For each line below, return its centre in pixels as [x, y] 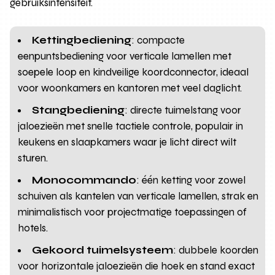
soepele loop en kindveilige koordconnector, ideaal [134, 72]
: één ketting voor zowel [191, 180]
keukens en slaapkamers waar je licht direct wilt [127, 142]
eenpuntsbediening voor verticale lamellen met [125, 56]
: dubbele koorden [216, 250]
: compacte [158, 40]
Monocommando [84, 180]
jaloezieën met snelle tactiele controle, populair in [131, 126]
